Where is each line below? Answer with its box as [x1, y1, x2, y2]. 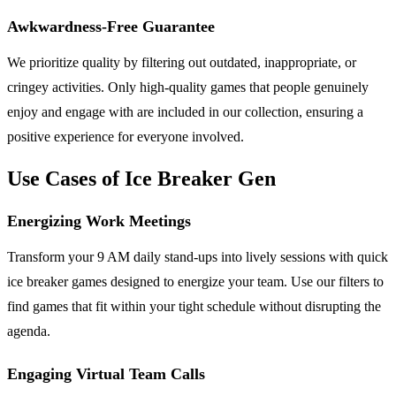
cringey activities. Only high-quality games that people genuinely [7, 79, 369, 95]
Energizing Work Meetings [7, 211, 191, 230]
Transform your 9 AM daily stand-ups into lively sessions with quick [7, 248, 388, 264]
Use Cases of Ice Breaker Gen [7, 166, 276, 190]
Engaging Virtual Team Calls [7, 364, 205, 383]
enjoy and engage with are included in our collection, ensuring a [7, 103, 363, 119]
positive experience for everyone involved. [7, 128, 244, 144]
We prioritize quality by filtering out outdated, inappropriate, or [7, 54, 356, 70]
